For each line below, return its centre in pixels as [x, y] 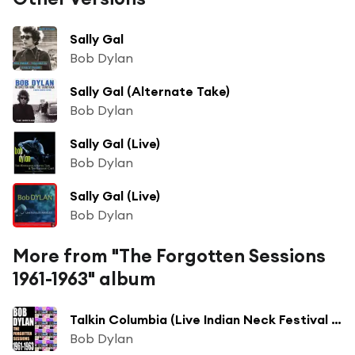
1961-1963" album [84, 278]
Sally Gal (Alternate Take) [150, 91]
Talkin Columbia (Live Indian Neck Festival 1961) [336, 319]
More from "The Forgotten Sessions [169, 255]
